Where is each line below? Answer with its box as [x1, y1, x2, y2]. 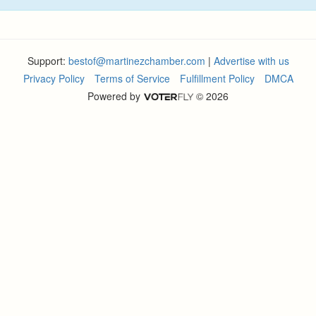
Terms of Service [94, 71, 170, 85]
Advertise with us [213, 54, 289, 68]
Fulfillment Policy [179, 71, 255, 85]
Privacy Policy [23, 71, 85, 85]
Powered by [87, 89, 144, 103]
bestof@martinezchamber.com [68, 54, 205, 68]
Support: [27, 54, 68, 68]
